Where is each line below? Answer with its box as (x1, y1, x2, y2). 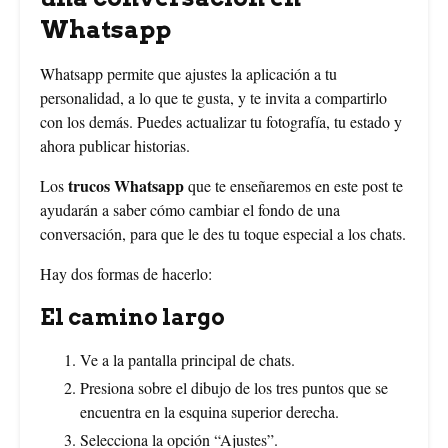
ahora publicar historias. (40, 134, 190, 156)
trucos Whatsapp (68, 173, 184, 197)
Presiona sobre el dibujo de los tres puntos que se (80, 376, 388, 398)
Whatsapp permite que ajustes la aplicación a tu (40, 62, 337, 84)
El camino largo (40, 303, 225, 330)
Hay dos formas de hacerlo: (40, 262, 212, 284)
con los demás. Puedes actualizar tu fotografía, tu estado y (40, 110, 402, 132)
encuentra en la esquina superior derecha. (80, 400, 339, 422)
